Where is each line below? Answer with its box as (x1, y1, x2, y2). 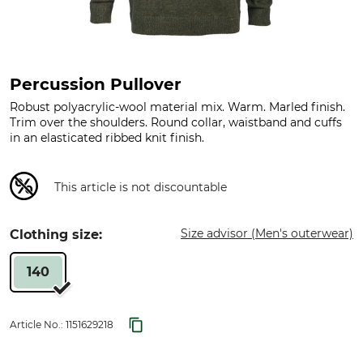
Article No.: (10, 318, 66, 331)
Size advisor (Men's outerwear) (181, 225, 353, 241)
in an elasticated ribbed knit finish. (10, 130, 204, 145)
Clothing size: (10, 226, 102, 242)
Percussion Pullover (10, 75, 181, 94)
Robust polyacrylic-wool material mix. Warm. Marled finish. (10, 100, 345, 114)
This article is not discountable (54, 179, 227, 194)
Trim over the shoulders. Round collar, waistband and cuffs (10, 115, 342, 130)
